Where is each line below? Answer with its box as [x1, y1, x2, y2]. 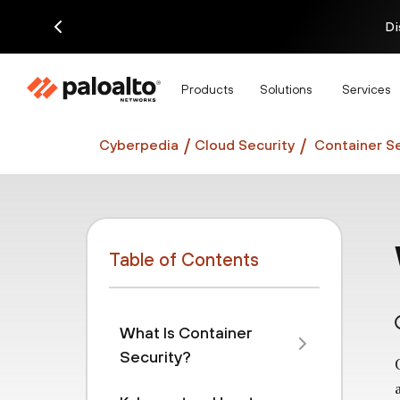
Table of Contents [109, 249, 259, 270]
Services [342, 81, 390, 96]
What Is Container [120, 323, 252, 342]
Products [181, 81, 233, 96]
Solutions [260, 81, 312, 96]
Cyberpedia [99, 136, 179, 153]
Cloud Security [195, 136, 295, 153]
